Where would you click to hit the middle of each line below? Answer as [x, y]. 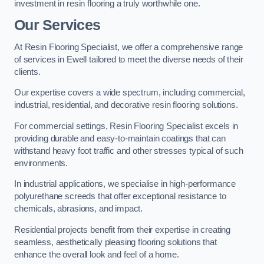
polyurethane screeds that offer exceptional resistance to [120, 197]
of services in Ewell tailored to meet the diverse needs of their [129, 59]
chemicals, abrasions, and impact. [79, 209]
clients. [27, 72]
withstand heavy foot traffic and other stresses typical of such [129, 151]
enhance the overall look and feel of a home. [97, 254]
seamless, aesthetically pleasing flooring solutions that [115, 242]
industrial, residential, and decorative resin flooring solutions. [126, 105]
